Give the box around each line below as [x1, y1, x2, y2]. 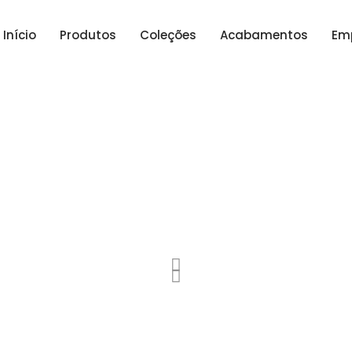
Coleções [140, 27, 196, 43]
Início [3, 27, 36, 43]
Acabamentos [220, 27, 308, 43]
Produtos [60, 27, 116, 43]
